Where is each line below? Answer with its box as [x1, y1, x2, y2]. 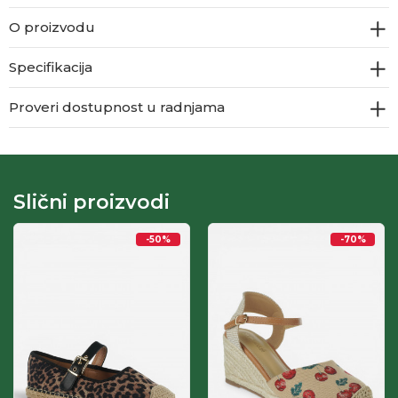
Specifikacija [9, 59, 92, 76]
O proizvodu [9, 19, 95, 36]
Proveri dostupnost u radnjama [9, 99, 225, 116]
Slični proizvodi [13, 190, 170, 215]
